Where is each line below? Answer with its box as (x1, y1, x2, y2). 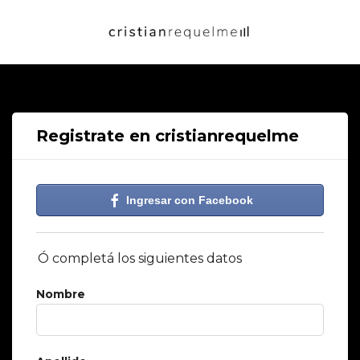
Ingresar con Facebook (123, 194, 253, 207)
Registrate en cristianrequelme (36, 126, 299, 145)
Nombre (36, 287, 85, 301)
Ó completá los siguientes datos (38, 251, 242, 266)
